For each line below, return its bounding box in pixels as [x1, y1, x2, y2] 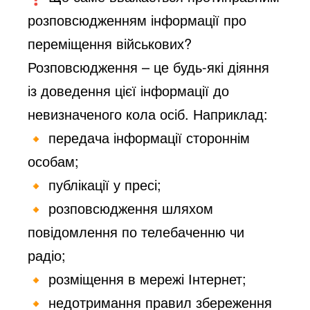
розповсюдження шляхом [44, 197, 214, 218]
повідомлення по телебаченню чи [28, 221, 245, 241]
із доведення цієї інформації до [28, 80, 230, 100]
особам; [28, 150, 80, 171]
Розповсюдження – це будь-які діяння [28, 56, 270, 77]
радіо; [28, 244, 66, 265]
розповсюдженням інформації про [28, 9, 247, 30]
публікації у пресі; [44, 174, 162, 194]
